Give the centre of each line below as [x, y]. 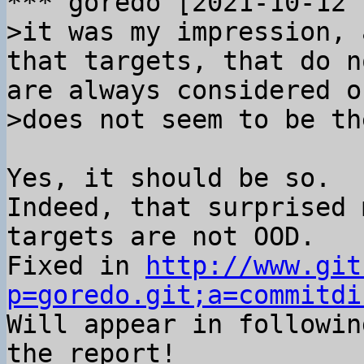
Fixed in [76, 266]
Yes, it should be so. [169, 178]
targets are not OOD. [161, 236]
